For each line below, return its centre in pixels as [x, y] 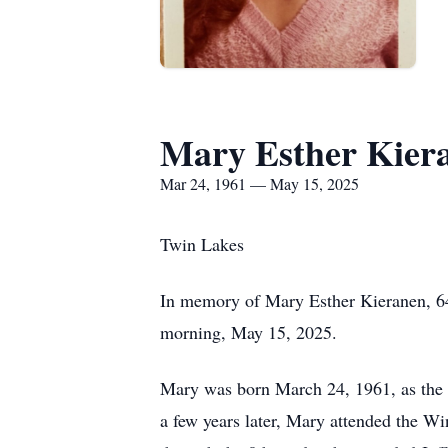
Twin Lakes [202, 244]
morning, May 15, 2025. [248, 332]
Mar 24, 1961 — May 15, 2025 [259, 183]
